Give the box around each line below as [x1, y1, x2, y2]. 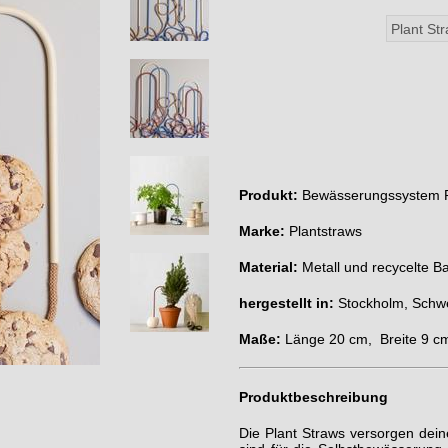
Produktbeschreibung [239, 389, 388, 405]
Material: [239, 259, 298, 275]
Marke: [239, 223, 285, 239]
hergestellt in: [239, 295, 334, 311]
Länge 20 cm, [285, 331, 376, 347]
